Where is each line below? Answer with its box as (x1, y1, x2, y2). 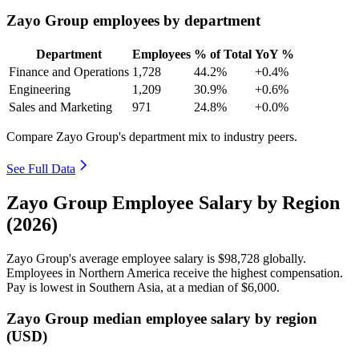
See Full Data (6, 162, 75, 176)
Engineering (9, 83, 71, 97)
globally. (260, 251, 306, 265)
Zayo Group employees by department (6, 12, 260, 30)
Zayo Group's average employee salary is (6, 251, 218, 265)
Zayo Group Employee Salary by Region (6, 192, 340, 213)
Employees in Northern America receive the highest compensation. (6, 265, 343, 280)
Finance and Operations (9, 65, 129, 79)
